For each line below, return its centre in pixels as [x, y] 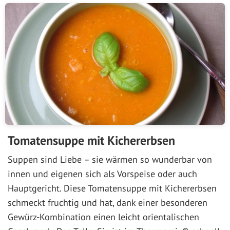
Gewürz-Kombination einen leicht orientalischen [103, 217]
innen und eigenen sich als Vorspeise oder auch [102, 174]
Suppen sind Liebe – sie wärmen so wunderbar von [110, 160]
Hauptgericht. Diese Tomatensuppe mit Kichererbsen [112, 188]
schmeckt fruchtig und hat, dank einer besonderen [108, 203]
